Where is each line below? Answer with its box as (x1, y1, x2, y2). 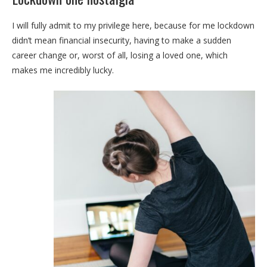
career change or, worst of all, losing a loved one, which (12, 49, 228, 61)
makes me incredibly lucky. (12, 64, 114, 76)
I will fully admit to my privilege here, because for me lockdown (12, 19, 254, 31)
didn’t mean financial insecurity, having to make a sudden (12, 34, 231, 46)
